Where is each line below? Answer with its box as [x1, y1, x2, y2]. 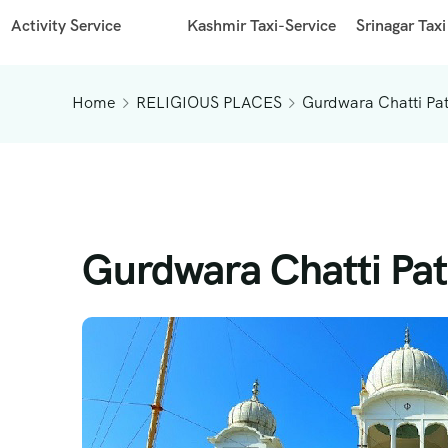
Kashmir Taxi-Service [187, 14, 337, 36]
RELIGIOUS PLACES [136, 91, 282, 113]
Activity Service [11, 14, 122, 36]
